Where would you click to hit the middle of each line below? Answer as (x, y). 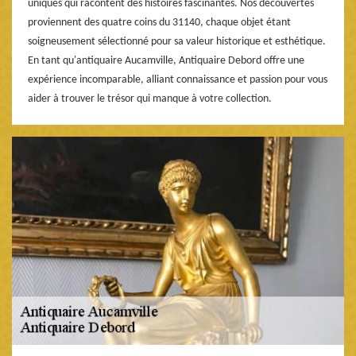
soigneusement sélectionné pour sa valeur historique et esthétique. (177, 42)
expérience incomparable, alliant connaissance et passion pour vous (178, 80)
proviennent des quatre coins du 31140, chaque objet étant (159, 23)
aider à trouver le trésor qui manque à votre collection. (150, 99)
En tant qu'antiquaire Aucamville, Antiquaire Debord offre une (166, 61)
